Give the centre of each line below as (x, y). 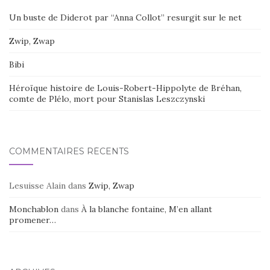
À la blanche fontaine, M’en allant (147, 209)
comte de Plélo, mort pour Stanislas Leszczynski (107, 99)
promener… (33, 220)
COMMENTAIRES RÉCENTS (69, 151)
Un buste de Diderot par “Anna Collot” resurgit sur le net (125, 17)
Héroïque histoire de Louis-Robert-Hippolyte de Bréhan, (125, 88)
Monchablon (34, 209)
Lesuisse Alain (37, 185)
